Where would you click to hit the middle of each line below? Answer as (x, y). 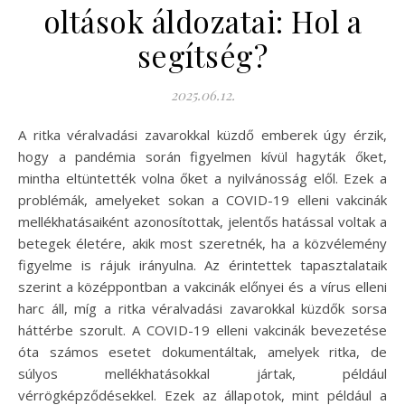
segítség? (202, 55)
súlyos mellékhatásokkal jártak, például (202, 373)
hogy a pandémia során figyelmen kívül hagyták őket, (202, 156)
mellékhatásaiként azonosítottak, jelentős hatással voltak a (202, 221)
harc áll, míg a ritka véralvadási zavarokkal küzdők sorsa (202, 308)
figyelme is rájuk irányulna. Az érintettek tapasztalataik (202, 264)
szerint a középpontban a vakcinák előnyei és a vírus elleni (202, 286)
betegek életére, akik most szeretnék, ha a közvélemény (202, 243)
